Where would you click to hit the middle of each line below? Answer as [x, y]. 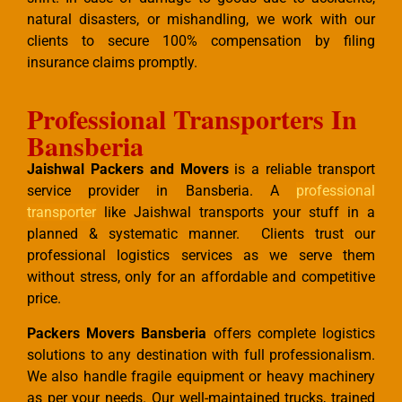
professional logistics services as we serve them [201, 256]
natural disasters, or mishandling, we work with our [201, 20]
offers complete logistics [291, 334]
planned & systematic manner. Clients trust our [201, 234]
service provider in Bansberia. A [162, 191]
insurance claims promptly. [112, 63]
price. [44, 299]
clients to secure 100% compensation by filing [201, 41]
